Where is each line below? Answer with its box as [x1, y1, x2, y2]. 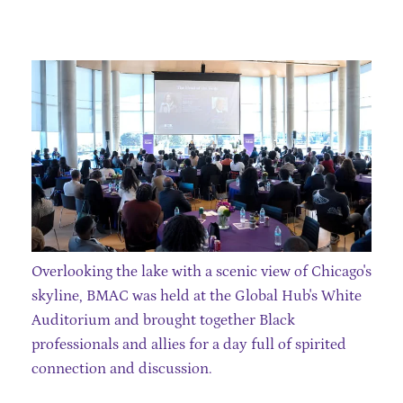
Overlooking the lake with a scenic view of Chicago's [31, 262, 372, 281]
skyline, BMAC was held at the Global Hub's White [31, 286, 362, 305]
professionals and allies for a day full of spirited [31, 335, 346, 354]
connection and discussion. [31, 359, 212, 378]
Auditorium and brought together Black [31, 310, 295, 329]
